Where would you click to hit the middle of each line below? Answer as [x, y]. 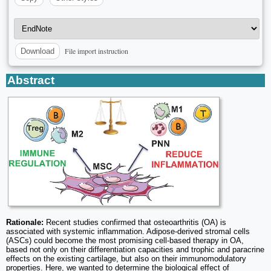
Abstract [31, 80]
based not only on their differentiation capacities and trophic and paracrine [135, 250]
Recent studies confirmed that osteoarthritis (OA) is [135, 223]
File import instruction [96, 51]
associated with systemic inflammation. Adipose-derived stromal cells [128, 232]
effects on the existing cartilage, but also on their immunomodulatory [126, 259]
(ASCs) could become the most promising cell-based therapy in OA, [125, 241]
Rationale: [25, 223]
